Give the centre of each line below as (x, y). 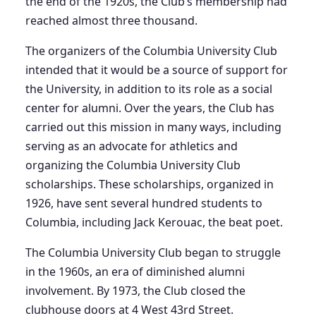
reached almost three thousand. (111, 20)
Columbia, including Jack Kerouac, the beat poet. (154, 222)
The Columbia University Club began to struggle (153, 253)
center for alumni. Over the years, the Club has (150, 108)
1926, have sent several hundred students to (144, 203)
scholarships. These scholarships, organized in (150, 184)
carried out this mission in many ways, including (153, 127)
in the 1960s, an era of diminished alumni (135, 272)
